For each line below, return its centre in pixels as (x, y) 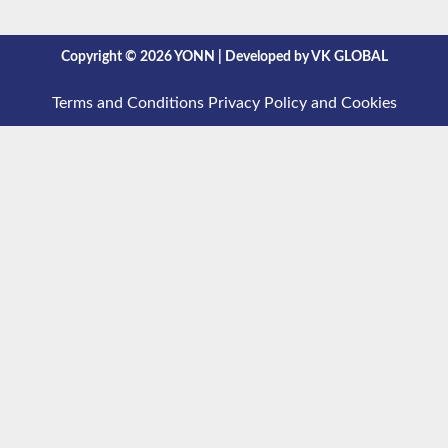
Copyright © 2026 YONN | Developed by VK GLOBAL (224, 57)
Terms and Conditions (127, 103)
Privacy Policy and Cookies (302, 103)
